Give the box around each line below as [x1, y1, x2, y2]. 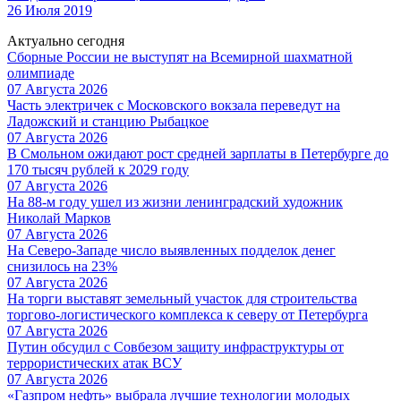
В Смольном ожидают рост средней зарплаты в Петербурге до [7, 145, 388, 161]
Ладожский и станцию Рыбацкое [7, 113, 209, 129]
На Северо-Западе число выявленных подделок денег [7, 242, 336, 258]
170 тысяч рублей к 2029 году [7, 161, 189, 177]
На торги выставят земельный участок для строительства [7, 290, 357, 306]
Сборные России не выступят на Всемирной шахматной [7, 48, 353, 64]
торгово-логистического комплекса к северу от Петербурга [7, 306, 368, 322]
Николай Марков [7, 209, 111, 226]
